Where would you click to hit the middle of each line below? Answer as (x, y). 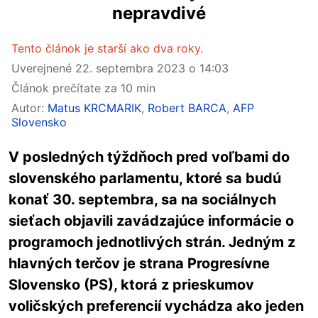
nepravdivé (159, 13)
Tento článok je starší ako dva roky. (107, 48)
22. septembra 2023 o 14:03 (152, 68)
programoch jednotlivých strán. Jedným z (152, 242)
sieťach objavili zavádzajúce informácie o (151, 221)
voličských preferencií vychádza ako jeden (156, 306)
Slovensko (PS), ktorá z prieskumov (131, 285)
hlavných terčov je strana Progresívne (139, 263)
